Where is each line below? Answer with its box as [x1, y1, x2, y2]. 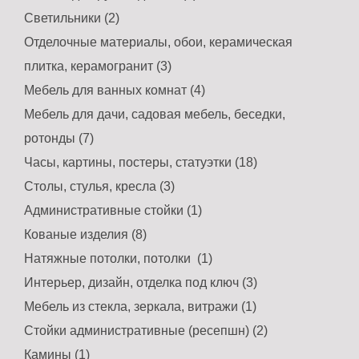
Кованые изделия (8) [24, 228, 147, 242]
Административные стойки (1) [24, 204, 202, 218]
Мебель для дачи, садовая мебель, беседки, [24, 107, 285, 122]
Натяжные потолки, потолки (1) [24, 252, 212, 266]
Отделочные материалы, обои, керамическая [24, 35, 292, 50]
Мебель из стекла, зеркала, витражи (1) [24, 300, 256, 314]
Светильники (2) [24, 11, 119, 26]
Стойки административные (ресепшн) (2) [24, 324, 268, 338]
